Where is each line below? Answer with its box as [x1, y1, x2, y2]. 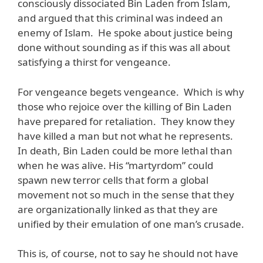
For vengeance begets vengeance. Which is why [18, 85, 244, 99]
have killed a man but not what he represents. [18, 129, 235, 143]
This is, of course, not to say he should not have [18, 247, 238, 261]
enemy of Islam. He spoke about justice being [18, 26, 232, 40]
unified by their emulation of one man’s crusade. [18, 217, 244, 231]
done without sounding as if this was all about [18, 41, 230, 55]
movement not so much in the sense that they [18, 187, 234, 201]
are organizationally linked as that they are [18, 202, 218, 216]
